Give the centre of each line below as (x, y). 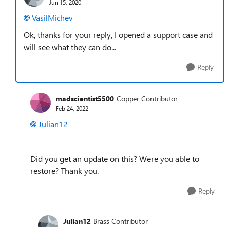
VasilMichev (52, 17)
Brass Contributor (121, 221)
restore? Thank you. (65, 171)
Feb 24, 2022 (72, 108)
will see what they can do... (70, 47)
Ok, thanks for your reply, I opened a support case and (118, 35)
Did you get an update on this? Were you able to (115, 158)
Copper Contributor (147, 98)
